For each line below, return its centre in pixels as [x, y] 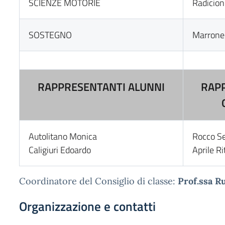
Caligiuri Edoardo [60, 150]
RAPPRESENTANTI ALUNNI [101, 87]
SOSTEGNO [50, 35]
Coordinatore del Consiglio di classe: [98, 181]
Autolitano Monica [63, 136]
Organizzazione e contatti [87, 206]
